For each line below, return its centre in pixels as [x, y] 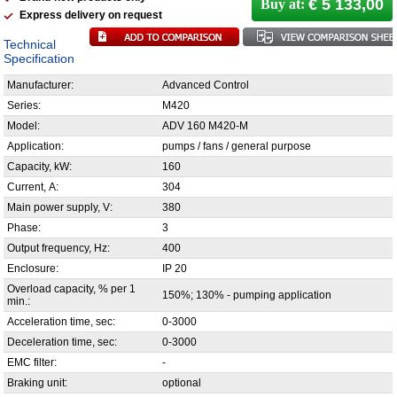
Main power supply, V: [60, 207]
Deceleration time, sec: [62, 342]
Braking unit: [37, 383]
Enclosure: [33, 269]
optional [182, 383]
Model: [23, 126]
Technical [30, 44]
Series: [24, 105]
